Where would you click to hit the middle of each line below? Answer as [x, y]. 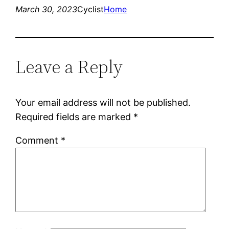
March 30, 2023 [47, 9]
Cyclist [91, 9]
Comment [38, 140]
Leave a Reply [69, 66]
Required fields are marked [75, 117]
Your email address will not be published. [103, 102]
